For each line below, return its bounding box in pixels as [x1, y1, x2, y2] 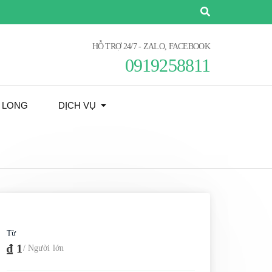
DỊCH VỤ [58, 100, 96, 110]
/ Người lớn [22, 243, 64, 253]
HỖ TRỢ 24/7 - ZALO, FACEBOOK [92, 41, 210, 51]
